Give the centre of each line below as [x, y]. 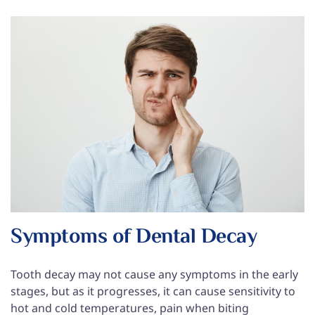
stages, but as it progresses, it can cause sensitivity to [153, 291]
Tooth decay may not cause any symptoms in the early [154, 275]
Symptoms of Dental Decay [134, 238]
